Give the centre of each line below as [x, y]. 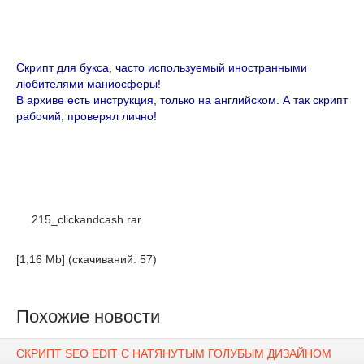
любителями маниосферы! [89, 84]
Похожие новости [88, 316]
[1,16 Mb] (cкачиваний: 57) [87, 259]
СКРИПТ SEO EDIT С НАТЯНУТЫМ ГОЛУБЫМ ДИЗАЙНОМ [174, 354]
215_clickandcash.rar [87, 219]
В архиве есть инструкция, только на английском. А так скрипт [182, 100]
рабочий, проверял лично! [87, 116]
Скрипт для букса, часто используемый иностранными [162, 67]
